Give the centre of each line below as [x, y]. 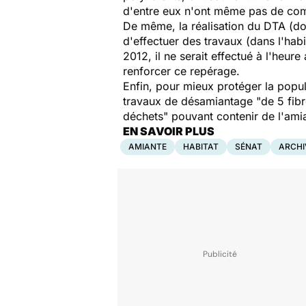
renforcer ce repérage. [181, 71]
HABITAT [201, 147]
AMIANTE [148, 147]
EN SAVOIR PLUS [169, 131]
